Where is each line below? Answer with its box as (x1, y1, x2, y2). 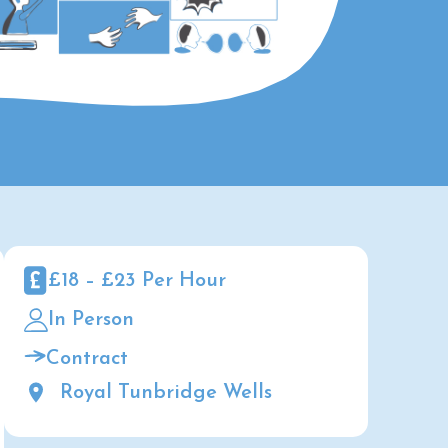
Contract (46, 348, 129, 369)
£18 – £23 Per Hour (48, 271, 227, 292)
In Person (48, 310, 135, 331)
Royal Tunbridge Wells (59, 383, 272, 404)
